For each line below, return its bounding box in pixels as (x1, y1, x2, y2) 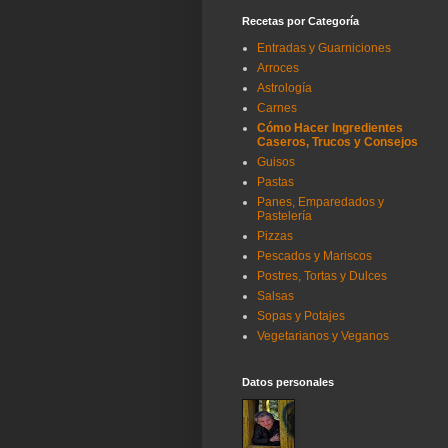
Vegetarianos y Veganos (257, 329, 389, 344)
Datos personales (242, 376, 334, 389)
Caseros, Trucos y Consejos (257, 135, 418, 150)
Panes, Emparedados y (257, 195, 384, 210)
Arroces (257, 61, 299, 76)
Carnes (257, 101, 297, 116)
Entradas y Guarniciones (257, 41, 391, 56)
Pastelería (257, 209, 312, 224)
